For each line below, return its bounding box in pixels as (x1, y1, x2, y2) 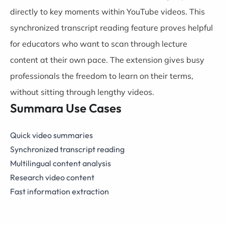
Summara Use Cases (10, 100, 122, 116)
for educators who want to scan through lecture (10, 39, 187, 49)
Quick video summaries (10, 130, 93, 140)
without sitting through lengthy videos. (10, 87, 154, 97)
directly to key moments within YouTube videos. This (10, 7, 205, 17)
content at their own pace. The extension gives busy (10, 55, 204, 65)
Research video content (10, 172, 94, 182)
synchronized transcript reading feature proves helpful (10, 23, 213, 33)
